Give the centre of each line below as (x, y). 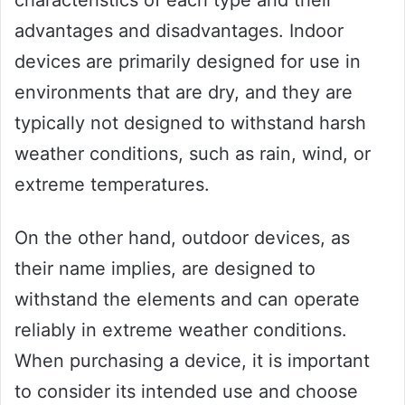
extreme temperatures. (112, 185)
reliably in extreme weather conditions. (181, 330)
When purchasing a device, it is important (192, 361)
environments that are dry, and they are (184, 93)
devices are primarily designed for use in (188, 62)
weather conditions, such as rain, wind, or (193, 154)
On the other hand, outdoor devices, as (182, 238)
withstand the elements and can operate (187, 300)
